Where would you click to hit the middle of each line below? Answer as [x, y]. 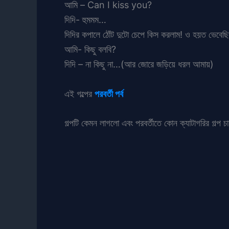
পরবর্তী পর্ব [109, 94]
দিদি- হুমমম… [85, 19]
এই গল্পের [79, 94]
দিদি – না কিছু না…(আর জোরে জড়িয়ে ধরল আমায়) [139, 64]
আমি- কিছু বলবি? [90, 49]
